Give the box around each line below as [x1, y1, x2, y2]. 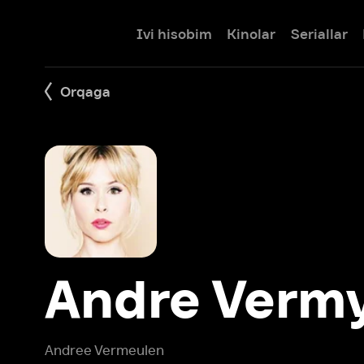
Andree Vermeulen [38, 297, 143, 311]
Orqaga [51, 72, 96, 87]
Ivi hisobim [118, 22, 184, 37]
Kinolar [197, 22, 240, 37]
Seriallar [253, 22, 302, 37]
